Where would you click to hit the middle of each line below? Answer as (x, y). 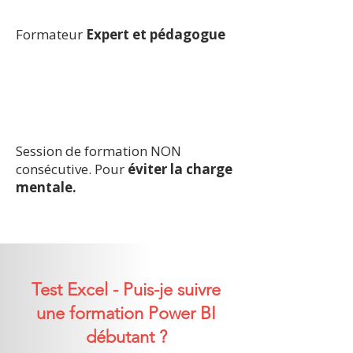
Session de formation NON (98, 151)
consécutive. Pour (72, 169)
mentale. (46, 187)
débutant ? (126, 337)
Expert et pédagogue (156, 34)
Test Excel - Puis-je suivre (126, 290)
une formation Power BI (126, 313)
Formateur (51, 34)
